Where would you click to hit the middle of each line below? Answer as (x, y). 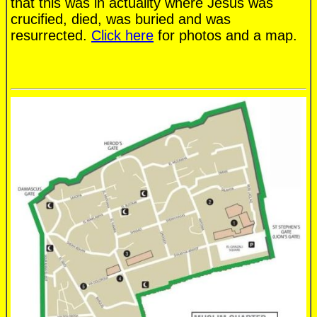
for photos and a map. (225, 36)
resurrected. (51, 36)
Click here (122, 36)
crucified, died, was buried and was (121, 19)
